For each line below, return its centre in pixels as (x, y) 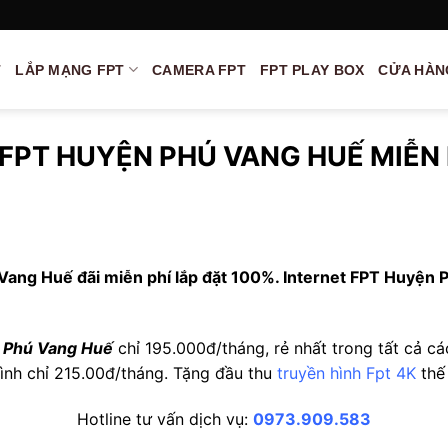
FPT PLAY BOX (312, 69)
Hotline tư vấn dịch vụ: (165, 418)
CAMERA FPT (199, 69)
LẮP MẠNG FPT (70, 69)
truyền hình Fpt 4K (346, 372)
